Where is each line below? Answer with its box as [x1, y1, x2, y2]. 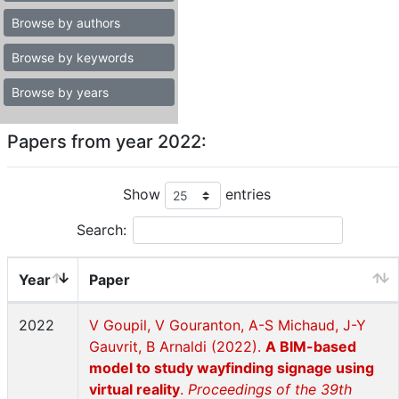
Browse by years [12, 85, 109, 100]
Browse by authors [12, 15, 120, 30]
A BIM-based [265, 338, 356, 355]
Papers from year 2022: [7, 131, 207, 152]
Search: [77, 221, 126, 239]
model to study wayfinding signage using [89, 359, 374, 377]
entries [220, 184, 271, 203]
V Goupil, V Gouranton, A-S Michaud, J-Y [89, 316, 366, 334]
